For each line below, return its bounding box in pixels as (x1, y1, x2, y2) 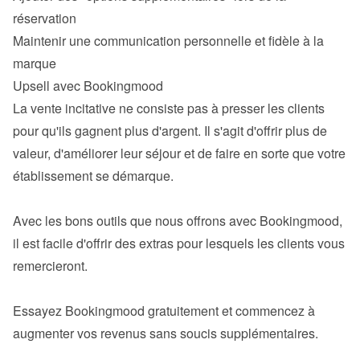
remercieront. (13, 256, 88, 275)
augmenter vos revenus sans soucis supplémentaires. (13, 324, 318, 342)
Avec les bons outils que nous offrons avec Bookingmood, (13, 211, 342, 230)
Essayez (13, 301, 65, 320)
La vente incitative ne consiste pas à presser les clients (13, 99, 325, 117)
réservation (13, 9, 76, 27)
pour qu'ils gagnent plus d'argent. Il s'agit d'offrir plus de (13, 121, 327, 140)
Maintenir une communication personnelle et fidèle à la (13, 31, 324, 50)
